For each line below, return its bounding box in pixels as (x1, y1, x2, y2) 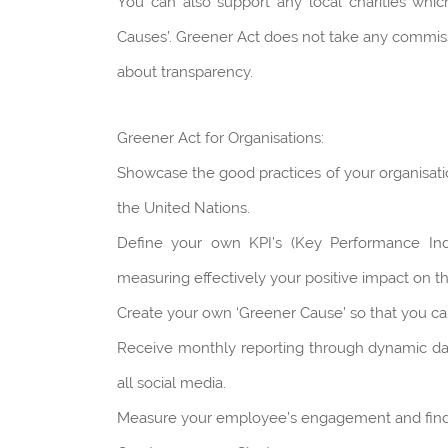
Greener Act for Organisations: (117, 129, 324, 148)
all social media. (117, 374, 226, 393)
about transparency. (117, 63, 253, 82)
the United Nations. (117, 199, 250, 218)
